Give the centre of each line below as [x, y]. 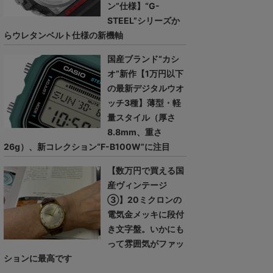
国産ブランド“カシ [143, 59]
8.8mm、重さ [135, 132]
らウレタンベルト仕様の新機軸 [63, 35]
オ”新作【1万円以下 [145, 74]
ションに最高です [38, 258]
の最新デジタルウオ [146, 88]
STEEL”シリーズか [144, 21]
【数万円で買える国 [146, 171]
